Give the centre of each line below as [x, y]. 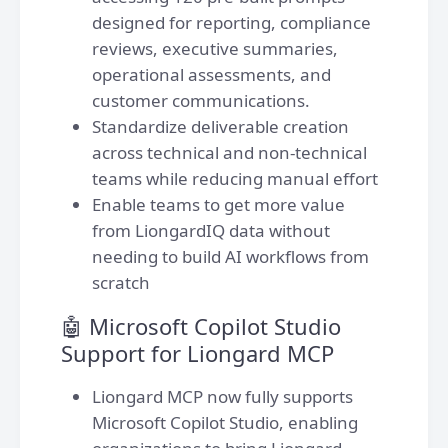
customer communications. [201, 100]
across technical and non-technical [229, 152]
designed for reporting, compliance [231, 22]
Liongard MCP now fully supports [222, 396]
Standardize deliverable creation [220, 126]
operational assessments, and [211, 74]
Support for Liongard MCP [197, 353]
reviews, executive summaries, [215, 48]
